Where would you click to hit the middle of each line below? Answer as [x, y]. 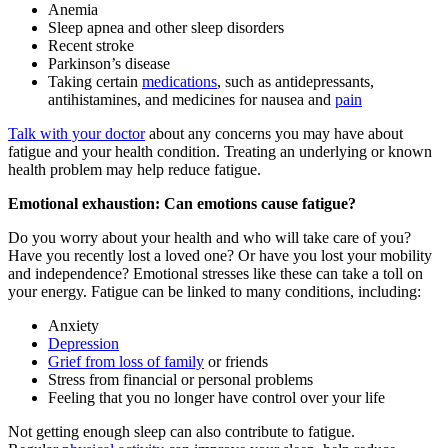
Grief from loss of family [126, 362]
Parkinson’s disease [109, 64]
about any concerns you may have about [274, 134]
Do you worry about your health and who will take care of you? [209, 238]
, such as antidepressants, [295, 82]
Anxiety [73, 326]
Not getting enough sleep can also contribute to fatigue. [181, 432]
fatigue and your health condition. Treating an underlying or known [220, 152]
